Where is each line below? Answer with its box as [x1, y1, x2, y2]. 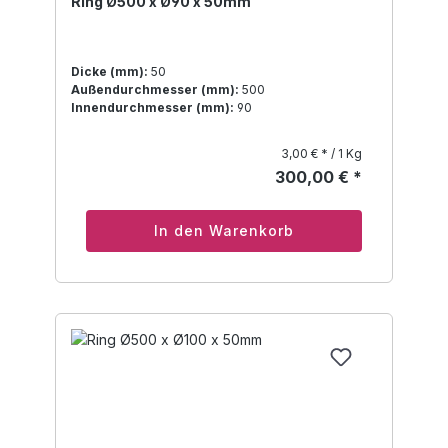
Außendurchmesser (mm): [71, 82, 239, 98]
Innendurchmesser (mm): [71, 100, 234, 116]
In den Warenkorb [154, 222, 294, 240]
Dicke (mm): [71, 64, 148, 80]
